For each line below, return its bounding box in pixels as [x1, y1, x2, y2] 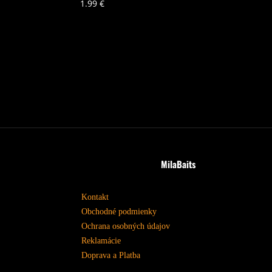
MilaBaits [161, 157, 196, 171]
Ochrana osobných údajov [81, 222, 171, 231]
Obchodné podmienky [81, 207, 157, 217]
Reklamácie [81, 236, 121, 246]
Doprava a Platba [81, 251, 141, 260]
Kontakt [81, 192, 109, 202]
